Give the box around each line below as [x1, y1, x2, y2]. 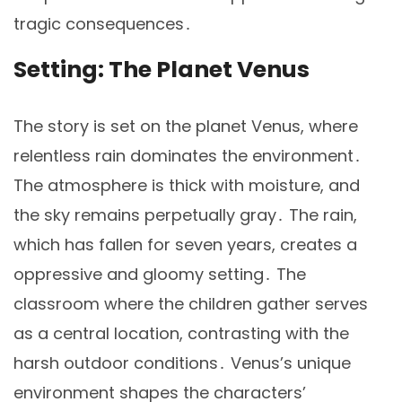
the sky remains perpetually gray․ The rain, [13, 203, 357, 226]
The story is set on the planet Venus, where [13, 114, 358, 137]
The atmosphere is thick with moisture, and [13, 173, 360, 197]
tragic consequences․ [13, 13, 192, 36]
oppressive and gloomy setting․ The [13, 262, 306, 285]
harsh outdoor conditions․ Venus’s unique [13, 351, 351, 374]
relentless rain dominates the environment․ [13, 144, 362, 167]
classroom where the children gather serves [13, 292, 368, 315]
